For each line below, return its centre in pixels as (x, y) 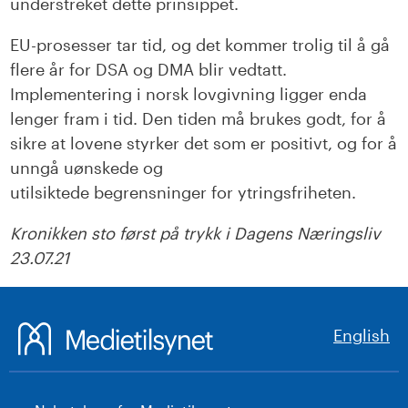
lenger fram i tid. (76, 119)
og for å (367, 143)
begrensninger (153, 193)
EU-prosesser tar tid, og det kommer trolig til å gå (200, 45)
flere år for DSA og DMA (102, 70)
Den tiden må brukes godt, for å (265, 119)
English (362, 336)
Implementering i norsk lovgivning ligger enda (189, 94)
